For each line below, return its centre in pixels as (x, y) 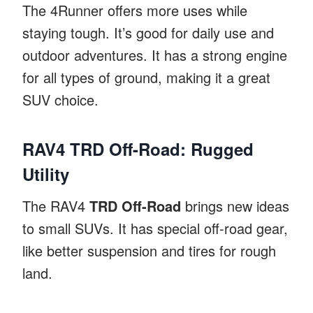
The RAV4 (56, 205)
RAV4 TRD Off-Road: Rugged (138, 148)
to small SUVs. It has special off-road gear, (155, 228)
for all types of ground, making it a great (146, 77)
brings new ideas (235, 205)
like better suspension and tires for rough (149, 250)
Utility (46, 174)
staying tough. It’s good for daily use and (148, 32)
